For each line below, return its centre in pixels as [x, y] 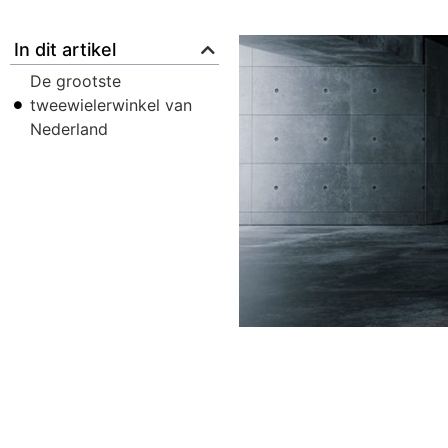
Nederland [69, 129]
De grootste [75, 81]
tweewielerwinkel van [111, 105]
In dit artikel [65, 49]
